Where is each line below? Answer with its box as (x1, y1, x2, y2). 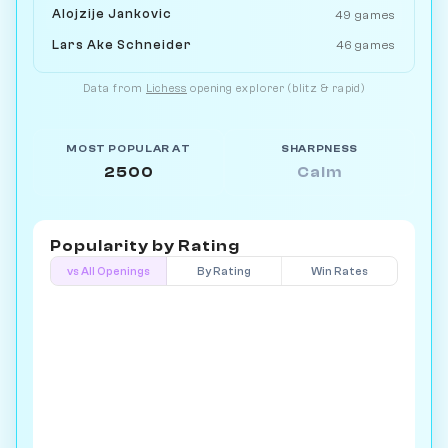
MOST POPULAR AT (66, 143, 191, 156)
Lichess (146, 82, 187, 96)
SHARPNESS (281, 143, 358, 156)
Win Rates (311, 264, 369, 278)
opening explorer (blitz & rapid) (187, 82, 365, 96)
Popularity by (50, 237, 178, 256)
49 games (334, 7, 396, 22)
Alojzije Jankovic (52, 7, 173, 22)
